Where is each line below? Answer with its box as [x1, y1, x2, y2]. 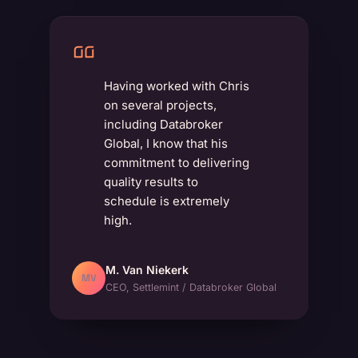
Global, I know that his [104, 136, 229, 152]
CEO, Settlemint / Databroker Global [105, 281, 277, 294]
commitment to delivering [104, 155, 250, 171]
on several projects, [104, 97, 217, 113]
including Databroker [104, 117, 224, 133]
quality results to [104, 174, 199, 190]
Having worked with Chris [104, 78, 250, 94]
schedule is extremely [104, 193, 230, 209]
